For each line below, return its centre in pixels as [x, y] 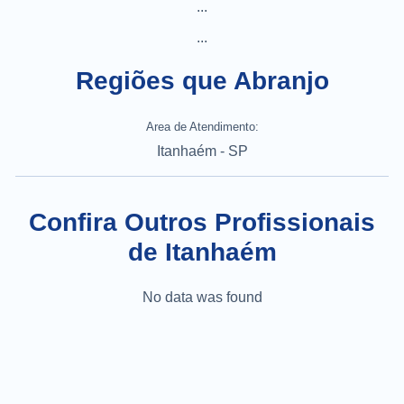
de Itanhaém [202, 252]
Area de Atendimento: [202, 126]
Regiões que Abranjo [202, 80]
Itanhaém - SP [202, 151]
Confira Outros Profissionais [202, 222]
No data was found [202, 297]
